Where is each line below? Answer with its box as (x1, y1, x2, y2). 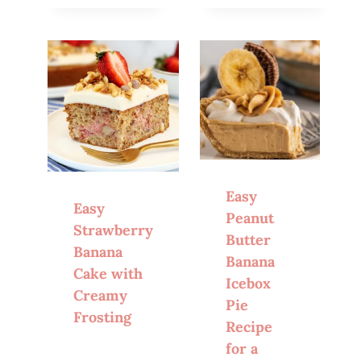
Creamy (73, 285, 128, 305)
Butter (226, 230, 272, 250)
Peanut (226, 209, 275, 228)
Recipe (226, 317, 273, 337)
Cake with (73, 263, 143, 283)
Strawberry (73, 220, 154, 239)
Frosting (73, 307, 132, 326)
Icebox (226, 274, 272, 293)
